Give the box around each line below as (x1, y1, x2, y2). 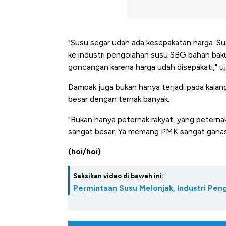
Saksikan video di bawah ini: (73, 172, 164, 180)
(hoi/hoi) (68, 147, 101, 157)
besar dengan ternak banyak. (68, 94, 169, 104)
